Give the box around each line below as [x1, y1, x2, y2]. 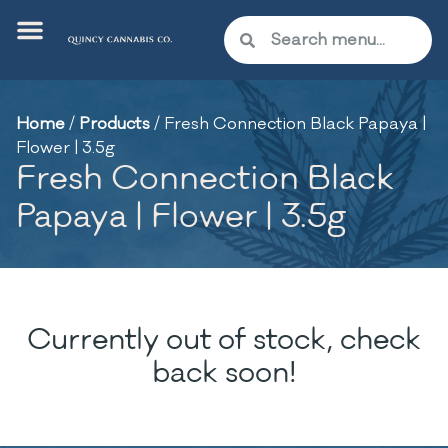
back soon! [151, 354, 297, 392]
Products [79, 113, 150, 135]
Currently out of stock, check [27, 321, 421, 359]
